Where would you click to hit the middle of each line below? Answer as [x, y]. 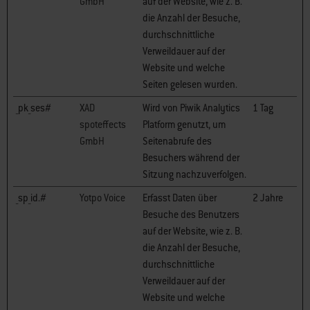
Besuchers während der [191, 158]
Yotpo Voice [102, 198]
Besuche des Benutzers [191, 215]
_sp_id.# [31, 198]
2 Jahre [268, 198]
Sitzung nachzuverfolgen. [194, 174]
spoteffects [103, 125]
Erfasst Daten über [180, 198]
